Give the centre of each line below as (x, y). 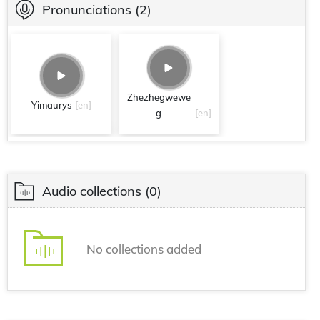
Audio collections (92, 191)
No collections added (144, 249)
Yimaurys (51, 105)
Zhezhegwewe (159, 97)
